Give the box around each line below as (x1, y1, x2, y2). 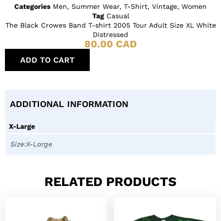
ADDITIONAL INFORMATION (10, 98, 128, 109)
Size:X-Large (10, 140, 52, 148)
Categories (14, 2, 50, 10)
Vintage (152, 2, 177, 10)
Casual (106, 11, 129, 20)
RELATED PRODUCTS (44, 174, 177, 189)
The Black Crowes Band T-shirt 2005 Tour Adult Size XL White (5, 21, 216, 29)
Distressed (93, 30, 128, 38)
